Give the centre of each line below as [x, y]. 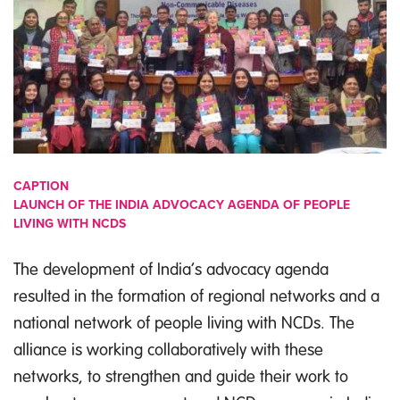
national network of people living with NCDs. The [184, 322]
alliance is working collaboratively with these [168, 349]
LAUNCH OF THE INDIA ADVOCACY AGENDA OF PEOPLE [182, 205]
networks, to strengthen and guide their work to [181, 376]
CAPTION [41, 187]
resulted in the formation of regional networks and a [196, 296]
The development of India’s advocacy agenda [171, 269]
